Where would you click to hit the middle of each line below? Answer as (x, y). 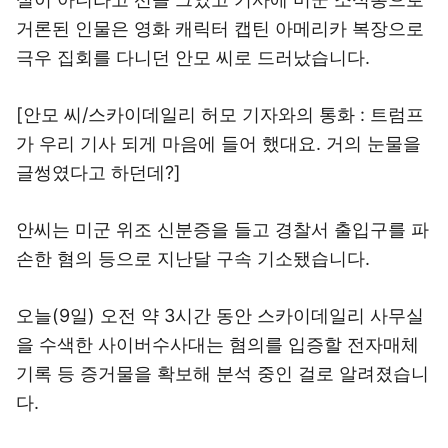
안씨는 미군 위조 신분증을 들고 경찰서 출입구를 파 (222, 229)
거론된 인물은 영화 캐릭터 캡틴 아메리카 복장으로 (220, 28)
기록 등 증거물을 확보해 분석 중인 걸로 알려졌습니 (222, 373)
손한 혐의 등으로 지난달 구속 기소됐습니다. (193, 258)
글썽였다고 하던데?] (98, 172)
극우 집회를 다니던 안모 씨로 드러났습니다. (193, 57)
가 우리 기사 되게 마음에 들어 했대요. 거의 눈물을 (218, 143)
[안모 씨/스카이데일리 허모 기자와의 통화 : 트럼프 (220, 114)
